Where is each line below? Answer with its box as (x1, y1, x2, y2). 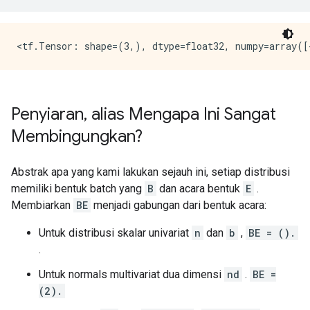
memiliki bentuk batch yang (11, 182, 145, 195)
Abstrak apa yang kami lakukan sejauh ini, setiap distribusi (11, 165, 290, 179)
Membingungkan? (11, 126, 143, 147)
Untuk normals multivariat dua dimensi (39, 268, 224, 281)
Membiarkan (11, 199, 73, 212)
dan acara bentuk (156, 182, 243, 195)
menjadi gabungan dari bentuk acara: (91, 199, 266, 212)
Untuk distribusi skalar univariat (39, 226, 192, 239)
